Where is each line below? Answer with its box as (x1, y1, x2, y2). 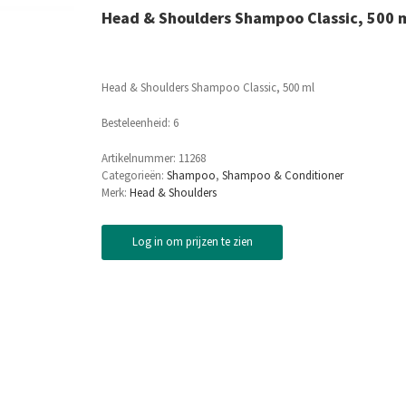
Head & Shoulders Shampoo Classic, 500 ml (101, 79, 314, 96)
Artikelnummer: (101, 150, 179, 167)
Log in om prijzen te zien (131, 233, 253, 250)
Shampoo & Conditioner (222, 167, 343, 184)
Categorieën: (101, 167, 167, 184)
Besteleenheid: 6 (101, 114, 179, 131)
